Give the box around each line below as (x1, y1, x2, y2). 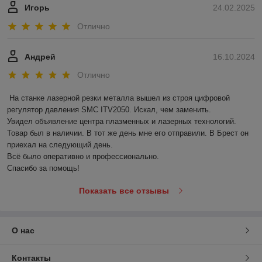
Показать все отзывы (78, 186, 169, 196)
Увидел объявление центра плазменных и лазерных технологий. (7, 117, 236, 126)
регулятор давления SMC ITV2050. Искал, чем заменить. (7, 105, 211, 115)
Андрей (25, 51, 56, 61)
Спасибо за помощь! (7, 164, 80, 173)
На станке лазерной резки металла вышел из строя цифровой (9, 94, 230, 103)
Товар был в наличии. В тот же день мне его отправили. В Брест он (7, 129, 249, 138)
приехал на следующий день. (7, 140, 115, 150)
